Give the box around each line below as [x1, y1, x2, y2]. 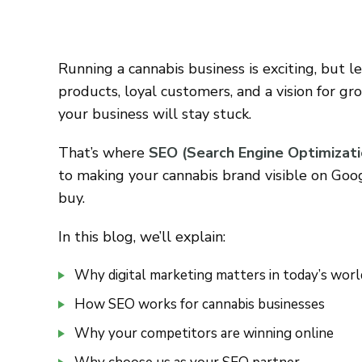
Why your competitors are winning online [74, 324, 334, 343]
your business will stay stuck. [58, 104, 251, 124]
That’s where [58, 143, 149, 162]
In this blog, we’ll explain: [58, 227, 225, 246]
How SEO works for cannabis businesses [74, 295, 325, 314]
